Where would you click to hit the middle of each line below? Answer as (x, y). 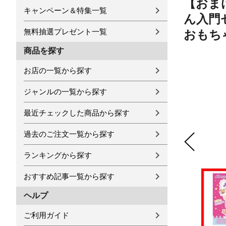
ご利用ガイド (46, 215)
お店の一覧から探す (58, 70)
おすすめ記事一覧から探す (69, 176)
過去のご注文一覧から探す (69, 134)
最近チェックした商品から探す (77, 113)
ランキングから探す (58, 155)
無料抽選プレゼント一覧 (65, 32)
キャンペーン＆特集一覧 (65, 10)
